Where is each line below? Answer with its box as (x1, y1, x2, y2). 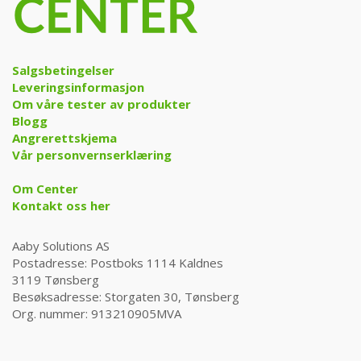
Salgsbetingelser (12, 61, 114, 78)
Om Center (12, 180, 78, 197)
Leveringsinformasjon (12, 78, 144, 95)
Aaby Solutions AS (12, 237, 110, 254)
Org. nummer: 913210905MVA (12, 305, 181, 322)
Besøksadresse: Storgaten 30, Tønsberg (12, 288, 239, 305)
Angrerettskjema (12, 129, 117, 146)
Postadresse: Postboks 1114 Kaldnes (12, 254, 223, 271)
